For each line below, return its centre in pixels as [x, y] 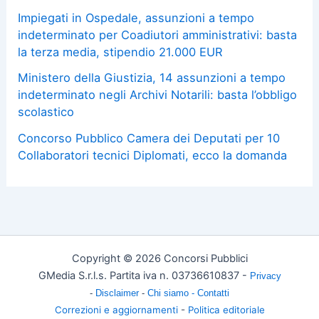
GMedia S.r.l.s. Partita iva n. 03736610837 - [144, 276]
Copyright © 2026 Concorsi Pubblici [159, 258]
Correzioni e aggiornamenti [116, 310]
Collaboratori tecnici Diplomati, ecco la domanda [153, 155]
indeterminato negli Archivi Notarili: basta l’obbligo [158, 95]
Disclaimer [119, 293]
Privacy [265, 276]
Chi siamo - [172, 293]
